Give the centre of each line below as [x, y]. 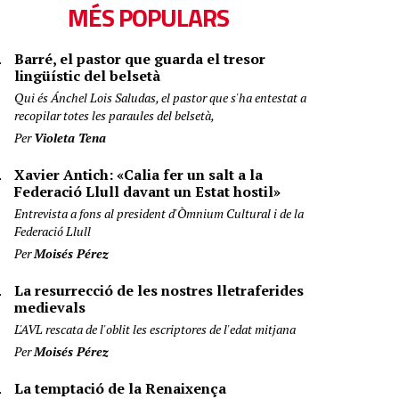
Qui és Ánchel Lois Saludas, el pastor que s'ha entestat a [160, 98]
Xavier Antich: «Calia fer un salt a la [138, 175]
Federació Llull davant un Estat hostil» [147, 191]
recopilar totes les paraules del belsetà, [114, 115]
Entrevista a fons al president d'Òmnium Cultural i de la [159, 213]
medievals [50, 307]
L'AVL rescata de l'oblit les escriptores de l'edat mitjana [155, 329]
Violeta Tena [70, 138]
